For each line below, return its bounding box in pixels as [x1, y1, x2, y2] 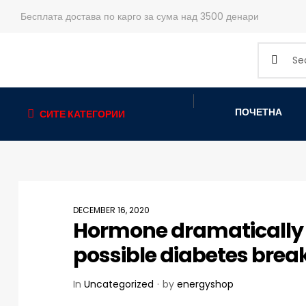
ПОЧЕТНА [235, 105, 283, 119]
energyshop [177, 277, 234, 292]
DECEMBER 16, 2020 [73, 204, 150, 217]
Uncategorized [84, 277, 154, 292]
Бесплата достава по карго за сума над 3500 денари [20, 9, 259, 23]
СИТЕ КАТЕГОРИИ [40, 107, 125, 121]
